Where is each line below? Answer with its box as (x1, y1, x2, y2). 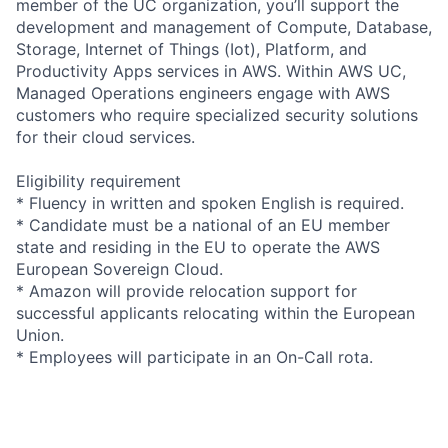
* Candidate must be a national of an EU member (16, 214, 390, 235)
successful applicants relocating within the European (16, 302, 415, 323)
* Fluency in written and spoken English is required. (16, 192, 404, 213)
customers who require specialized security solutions (16, 104, 418, 125)
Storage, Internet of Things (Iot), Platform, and (16, 38, 367, 59)
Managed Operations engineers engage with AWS (16, 82, 390, 103)
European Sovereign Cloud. (16, 258, 223, 279)
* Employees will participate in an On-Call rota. (16, 346, 373, 367)
